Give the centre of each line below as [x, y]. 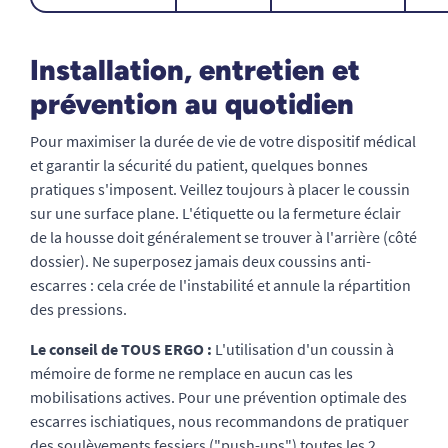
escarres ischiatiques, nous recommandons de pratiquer [219, 421]
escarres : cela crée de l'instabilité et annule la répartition [220, 285]
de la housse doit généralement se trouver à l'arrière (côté [223, 237]
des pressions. [78, 309]
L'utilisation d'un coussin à [303, 349]
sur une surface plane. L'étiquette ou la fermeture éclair [215, 213]
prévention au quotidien [192, 104]
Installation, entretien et [195, 70]
